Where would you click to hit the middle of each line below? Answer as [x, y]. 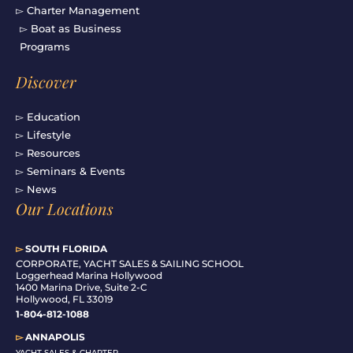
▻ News [36, 190]
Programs [45, 47]
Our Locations [65, 209]
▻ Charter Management [78, 11]
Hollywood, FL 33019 [64, 299]
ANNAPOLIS [54, 337]
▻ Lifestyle [43, 135]
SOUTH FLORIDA [65, 249]
